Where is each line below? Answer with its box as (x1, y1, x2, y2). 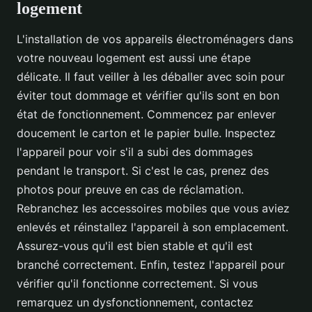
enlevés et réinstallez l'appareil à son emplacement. (17, 220, 288, 235)
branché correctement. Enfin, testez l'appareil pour (17, 258, 285, 272)
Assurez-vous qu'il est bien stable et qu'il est (17, 239, 253, 253)
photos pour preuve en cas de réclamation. (17, 182, 244, 197)
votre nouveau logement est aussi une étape (17, 51, 251, 65)
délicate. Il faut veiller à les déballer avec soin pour (17, 70, 285, 84)
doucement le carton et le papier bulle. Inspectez (17, 126, 276, 141)
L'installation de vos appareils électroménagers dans (17, 32, 293, 47)
